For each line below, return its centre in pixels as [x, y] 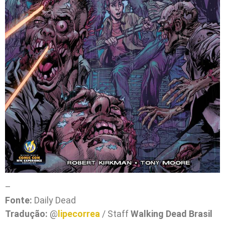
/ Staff [115, 214]
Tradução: [26, 214]
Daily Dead [54, 200]
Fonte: [19, 200]
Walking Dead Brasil [172, 214]
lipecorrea [79, 214]
